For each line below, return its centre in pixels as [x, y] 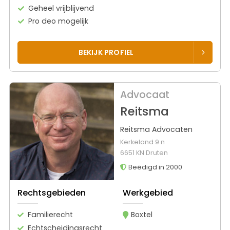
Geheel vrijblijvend [61, 8]
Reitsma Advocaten [156, 130]
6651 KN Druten [144, 153]
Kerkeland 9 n [142, 142]
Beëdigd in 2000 [154, 167]
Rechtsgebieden [52, 193]
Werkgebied [148, 193]
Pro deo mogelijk [59, 21]
